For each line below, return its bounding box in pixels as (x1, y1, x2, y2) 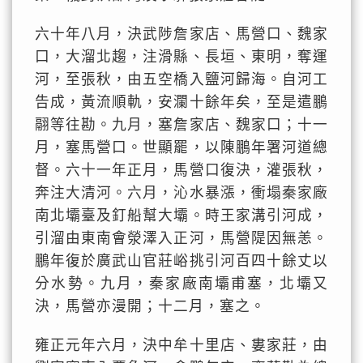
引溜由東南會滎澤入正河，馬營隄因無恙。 (35, 230, 328, 246)
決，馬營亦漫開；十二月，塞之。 (35, 298, 267, 314)
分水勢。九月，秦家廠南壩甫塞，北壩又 (35, 275, 328, 292)
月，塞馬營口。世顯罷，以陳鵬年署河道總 (35, 139, 328, 156)
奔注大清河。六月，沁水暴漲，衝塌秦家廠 (35, 185, 328, 201)
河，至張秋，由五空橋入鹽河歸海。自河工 (35, 71, 328, 88)
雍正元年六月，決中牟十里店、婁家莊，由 (35, 337, 328, 353)
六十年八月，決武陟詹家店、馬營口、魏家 (35, 26, 328, 42)
